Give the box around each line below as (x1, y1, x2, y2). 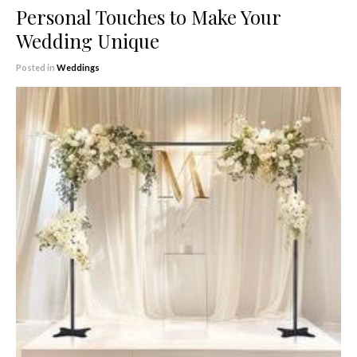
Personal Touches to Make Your (16, 3, 280, 29)
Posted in (16, 61, 57, 73)
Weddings (57, 61, 100, 73)
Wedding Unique (16, 27, 159, 53)
